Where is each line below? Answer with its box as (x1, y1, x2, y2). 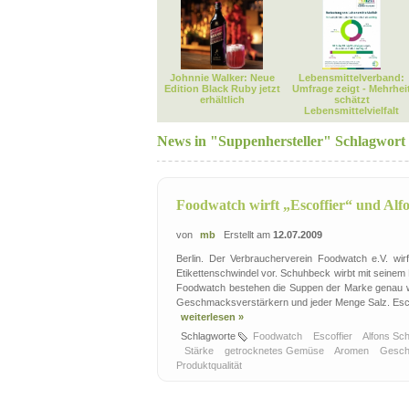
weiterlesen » (181, 311, 244, 322)
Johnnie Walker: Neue (169, 72, 275, 83)
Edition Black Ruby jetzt (163, 83, 280, 94)
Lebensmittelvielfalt (304, 105, 399, 116)
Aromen (334, 345, 372, 356)
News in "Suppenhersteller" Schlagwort (157, 133, 405, 149)
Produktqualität (176, 360, 245, 371)
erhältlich (199, 94, 245, 105)
